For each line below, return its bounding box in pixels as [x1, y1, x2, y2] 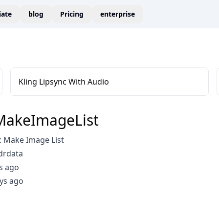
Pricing [60, 9, 84, 19]
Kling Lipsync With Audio [19, 76, 109, 87]
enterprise [100, 9, 135, 19]
